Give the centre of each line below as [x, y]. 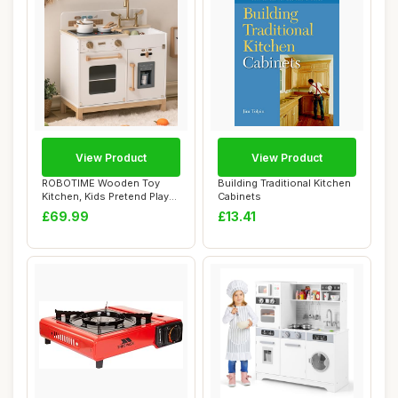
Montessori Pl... [80, 210]
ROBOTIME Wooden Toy [101, 183]
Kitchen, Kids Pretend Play [105, 196]
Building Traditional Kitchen [284, 183]
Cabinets [239, 196]
